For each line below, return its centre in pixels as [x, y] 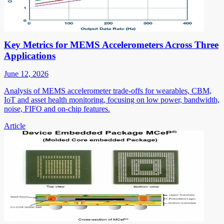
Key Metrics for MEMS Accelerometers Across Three [111, 44]
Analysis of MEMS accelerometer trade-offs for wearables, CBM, [108, 90]
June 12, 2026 [26, 73]
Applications [30, 55]
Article [15, 125]
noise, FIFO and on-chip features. [57, 108]
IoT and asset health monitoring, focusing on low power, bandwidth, [112, 99]
